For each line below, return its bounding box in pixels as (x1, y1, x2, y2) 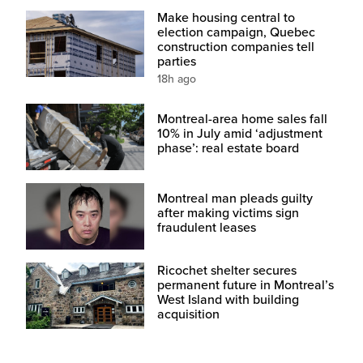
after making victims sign (156, 204, 299, 221)
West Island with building (156, 291, 299, 308)
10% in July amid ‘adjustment (156, 125, 322, 142)
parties (156, 53, 196, 70)
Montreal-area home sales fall (156, 110, 327, 127)
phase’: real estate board (156, 139, 299, 156)
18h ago (156, 72, 196, 86)
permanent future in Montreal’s (156, 276, 334, 293)
